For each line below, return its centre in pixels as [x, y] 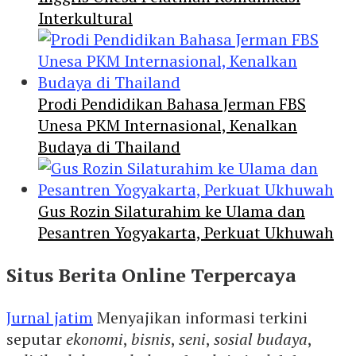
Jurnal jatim [50, 318]
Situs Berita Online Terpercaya [151, 275]
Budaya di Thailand [109, 147]
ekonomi [95, 339]
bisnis [151, 339]
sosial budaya [261, 339]
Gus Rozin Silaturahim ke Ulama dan [172, 211]
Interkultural [85, 18]
